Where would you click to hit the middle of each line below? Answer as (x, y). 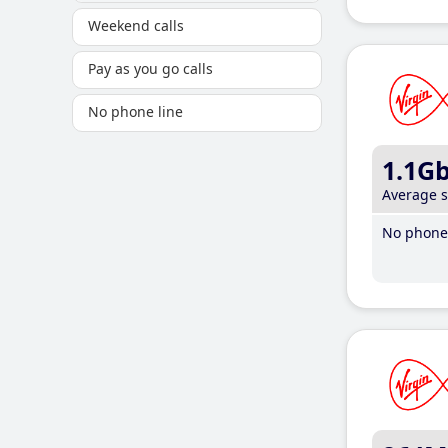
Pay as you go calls (150, 68)
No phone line (135, 111)
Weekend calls (136, 25)
